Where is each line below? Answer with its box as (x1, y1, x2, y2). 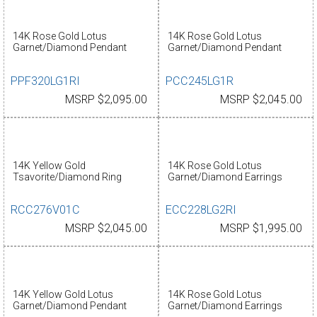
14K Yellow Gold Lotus (12, 288, 113, 300)
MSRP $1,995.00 (220, 222, 302, 236)
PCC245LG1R (166, 74, 234, 88)
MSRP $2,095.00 (65, 93, 147, 107)
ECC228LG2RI (166, 203, 237, 217)
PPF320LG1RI (11, 74, 81, 88)
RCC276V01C (11, 203, 81, 217)
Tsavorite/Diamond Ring (12, 171, 122, 183)
